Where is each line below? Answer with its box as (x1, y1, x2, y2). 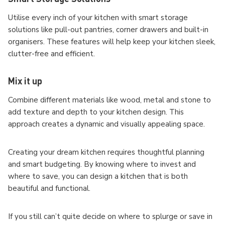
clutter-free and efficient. (8, 48, 95, 59)
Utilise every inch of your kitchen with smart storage (8, 12, 188, 23)
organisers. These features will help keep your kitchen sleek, (8, 36, 215, 47)
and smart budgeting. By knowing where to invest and (8, 159, 196, 169)
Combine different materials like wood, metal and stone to (8, 94, 211, 105)
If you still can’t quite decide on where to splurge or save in (8, 211, 212, 221)
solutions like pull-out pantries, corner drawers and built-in (8, 24, 208, 35)
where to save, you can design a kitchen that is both (8, 171, 188, 181)
